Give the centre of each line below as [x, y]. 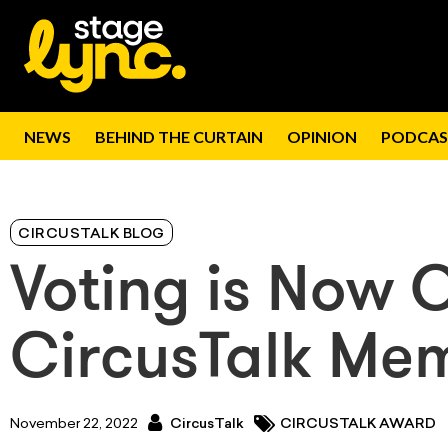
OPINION [322, 136]
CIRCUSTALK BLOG [91, 234]
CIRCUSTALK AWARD [358, 424]
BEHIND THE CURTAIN [179, 136]
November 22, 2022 [74, 424]
